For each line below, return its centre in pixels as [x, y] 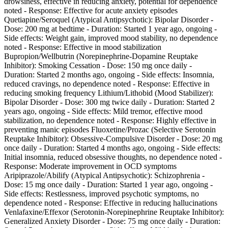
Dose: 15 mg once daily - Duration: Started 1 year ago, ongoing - [108, 185]
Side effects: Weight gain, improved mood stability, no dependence [111, 38]
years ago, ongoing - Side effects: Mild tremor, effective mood [103, 111]
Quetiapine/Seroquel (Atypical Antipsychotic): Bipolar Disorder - [109, 20]
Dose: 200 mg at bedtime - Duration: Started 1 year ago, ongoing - [110, 29]
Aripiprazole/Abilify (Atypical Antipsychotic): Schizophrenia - [104, 176]
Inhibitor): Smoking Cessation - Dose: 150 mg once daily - [98, 66]
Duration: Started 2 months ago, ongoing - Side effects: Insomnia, [109, 75]
